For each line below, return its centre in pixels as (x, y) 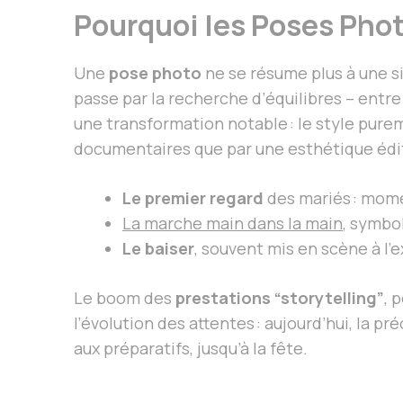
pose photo (155, 73)
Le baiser (158, 249)
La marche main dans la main (233, 224)
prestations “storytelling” (280, 298)
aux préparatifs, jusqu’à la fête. (191, 349)
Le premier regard (193, 198)
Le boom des (125, 298)
